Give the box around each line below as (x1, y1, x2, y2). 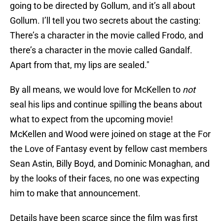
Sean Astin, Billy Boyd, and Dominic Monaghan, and (10, 158, 210, 169)
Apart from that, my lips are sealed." (10, 60, 149, 71)
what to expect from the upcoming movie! (10, 114, 173, 125)
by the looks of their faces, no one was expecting (10, 173, 199, 184)
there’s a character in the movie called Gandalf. (10, 45, 192, 56)
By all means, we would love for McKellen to (10, 84, 183, 95)
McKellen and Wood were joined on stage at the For (10, 129, 211, 140)
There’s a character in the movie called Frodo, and (10, 30, 203, 41)
